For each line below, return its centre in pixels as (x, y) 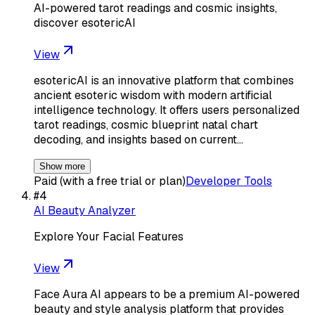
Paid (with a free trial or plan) (110, 181)
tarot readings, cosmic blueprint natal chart (146, 124)
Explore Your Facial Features (109, 236)
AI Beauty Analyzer (85, 210)
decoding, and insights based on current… (139, 139)
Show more (62, 166)
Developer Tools (229, 181)
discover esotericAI (85, 22)
